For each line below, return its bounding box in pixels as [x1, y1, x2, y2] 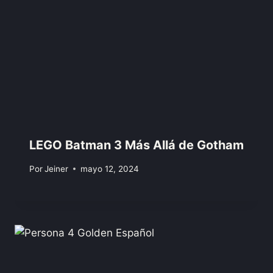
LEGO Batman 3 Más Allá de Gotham [29, 138, 244, 153]
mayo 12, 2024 [80, 163, 140, 174]
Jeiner [44, 163, 69, 174]
